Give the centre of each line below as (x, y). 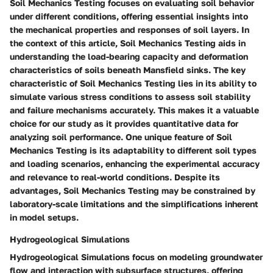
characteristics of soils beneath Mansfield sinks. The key (128, 70)
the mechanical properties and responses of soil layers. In (129, 30)
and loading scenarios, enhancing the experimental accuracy (135, 164)
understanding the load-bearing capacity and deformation (129, 57)
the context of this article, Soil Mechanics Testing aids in (128, 43)
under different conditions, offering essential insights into (129, 16)
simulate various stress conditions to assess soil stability (130, 97)
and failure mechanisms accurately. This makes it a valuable (134, 110)
